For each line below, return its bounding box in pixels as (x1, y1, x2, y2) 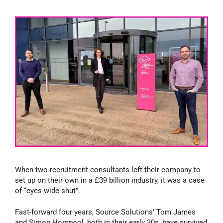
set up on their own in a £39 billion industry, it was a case (15, 175, 205, 185)
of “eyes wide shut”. (15, 186, 80, 195)
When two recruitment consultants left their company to (15, 165, 201, 174)
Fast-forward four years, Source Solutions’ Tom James (15, 208, 196, 217)
